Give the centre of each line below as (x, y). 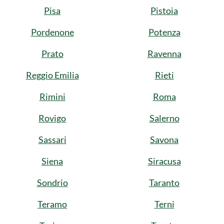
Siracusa (164, 161)
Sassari (52, 139)
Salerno (164, 118)
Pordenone (52, 32)
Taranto (164, 182)
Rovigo (52, 118)
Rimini (52, 96)
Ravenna (164, 53)
